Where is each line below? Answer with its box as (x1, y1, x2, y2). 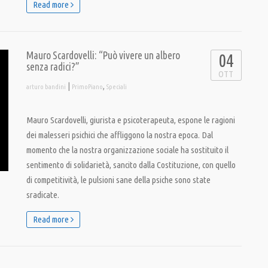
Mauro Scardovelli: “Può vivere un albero (26, 50, 180, 61)
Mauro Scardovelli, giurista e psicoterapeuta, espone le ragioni (26, 115, 235, 125)
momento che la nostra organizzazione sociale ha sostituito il (26, 145, 229, 155)
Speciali (106, 83, 127, 90)
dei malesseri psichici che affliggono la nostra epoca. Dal (26, 130, 213, 140)
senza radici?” (26, 61, 80, 72)
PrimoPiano (72, 83, 103, 90)
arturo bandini (26, 83, 66, 90)
